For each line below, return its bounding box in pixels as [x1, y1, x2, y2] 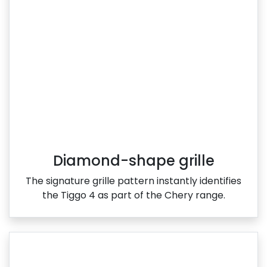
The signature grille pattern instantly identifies [26, 174, 241, 188]
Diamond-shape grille [52, 151, 215, 171]
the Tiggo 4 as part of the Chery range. [42, 188, 225, 203]
